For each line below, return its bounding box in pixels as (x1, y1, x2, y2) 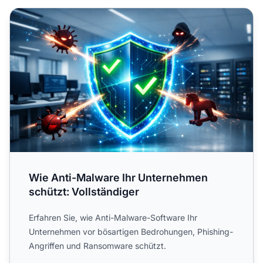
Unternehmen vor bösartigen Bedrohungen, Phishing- (29, 227, 233, 237)
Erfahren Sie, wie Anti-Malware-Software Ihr (29, 213, 197, 223)
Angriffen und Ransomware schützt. (29, 241, 166, 251)
